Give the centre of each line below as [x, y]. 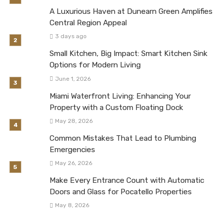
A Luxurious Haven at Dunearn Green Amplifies [131, 12]
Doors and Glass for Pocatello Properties [121, 192]
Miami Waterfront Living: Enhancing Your [120, 96]
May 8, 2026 [72, 205]
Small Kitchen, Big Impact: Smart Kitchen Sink [129, 54]
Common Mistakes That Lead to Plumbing [123, 138]
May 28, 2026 [74, 121]
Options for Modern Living [95, 65]
